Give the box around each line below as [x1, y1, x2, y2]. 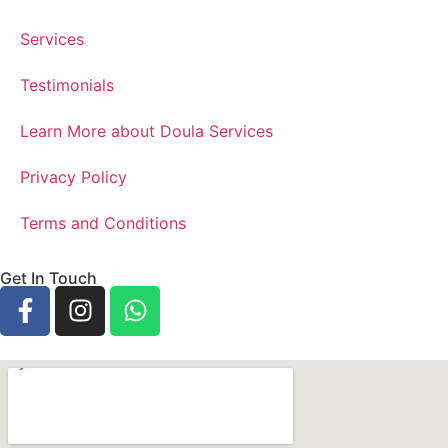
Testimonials [20, 74, 114, 95]
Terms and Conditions [20, 212, 186, 233]
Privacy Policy [20, 166, 127, 187]
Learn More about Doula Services [20, 120, 273, 141]
